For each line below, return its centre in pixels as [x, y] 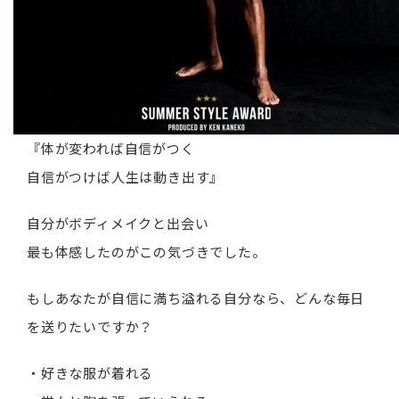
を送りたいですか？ [90, 326]
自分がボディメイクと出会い [118, 223]
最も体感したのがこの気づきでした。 [147, 251]
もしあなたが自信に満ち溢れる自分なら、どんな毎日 [196, 297]
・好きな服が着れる [90, 372]
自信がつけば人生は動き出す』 [126, 176]
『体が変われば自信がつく [111, 148]
